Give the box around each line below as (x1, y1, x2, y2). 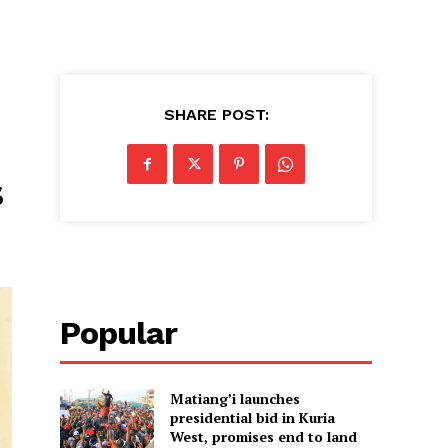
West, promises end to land (169, 427, 357, 446)
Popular (60, 314, 178, 352)
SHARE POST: (163, 105, 269, 124)
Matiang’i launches (169, 389, 300, 408)
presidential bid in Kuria (169, 408, 335, 427)
